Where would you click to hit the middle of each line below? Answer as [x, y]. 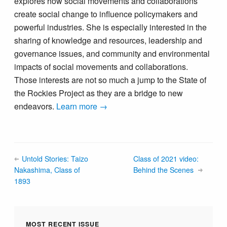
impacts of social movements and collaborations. [101, 66]
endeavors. [35, 106]
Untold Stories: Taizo [55, 158]
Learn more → [82, 106]
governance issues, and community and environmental [112, 53]
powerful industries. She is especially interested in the [111, 27]
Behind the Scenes [165, 169]
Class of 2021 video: [166, 158]
